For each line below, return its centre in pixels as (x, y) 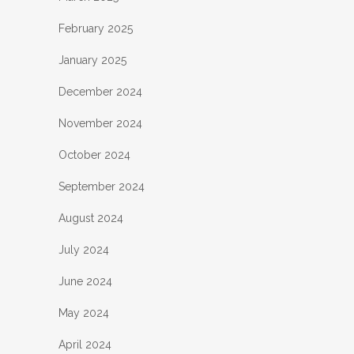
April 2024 (85, 345)
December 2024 (100, 92)
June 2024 (85, 282)
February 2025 (96, 29)
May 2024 (84, 313)
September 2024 (102, 187)
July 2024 (84, 250)
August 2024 (91, 218)
